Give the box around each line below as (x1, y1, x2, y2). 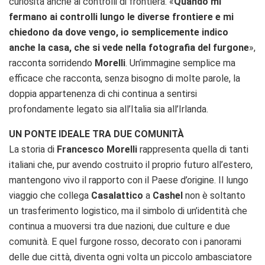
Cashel (153, 189, 183, 201)
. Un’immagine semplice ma (125, 57, 235, 69)
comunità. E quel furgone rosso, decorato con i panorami (9, 235, 241, 247)
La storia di (9, 143, 57, 155)
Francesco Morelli (57, 143, 137, 155)
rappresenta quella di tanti (137, 143, 248, 155)
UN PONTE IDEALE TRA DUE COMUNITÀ (9, 128, 184, 140)
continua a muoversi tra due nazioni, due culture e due (9, 220, 230, 232)
